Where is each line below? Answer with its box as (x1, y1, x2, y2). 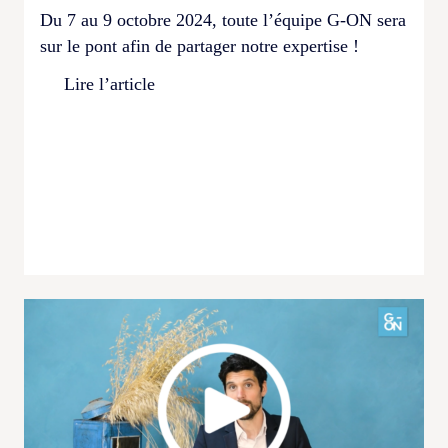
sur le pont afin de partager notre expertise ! (40, 35, 359, 56)
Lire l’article (64, 73, 155, 94)
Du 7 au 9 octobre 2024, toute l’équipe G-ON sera (40, 9, 406, 30)
